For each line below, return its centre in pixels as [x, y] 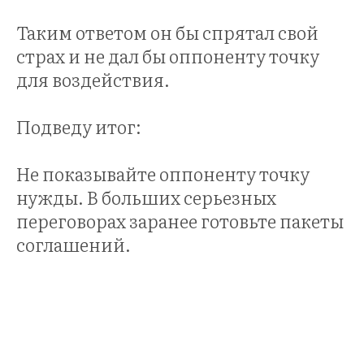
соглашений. [74, 244]
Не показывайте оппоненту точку [163, 173]
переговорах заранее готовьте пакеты [180, 220]
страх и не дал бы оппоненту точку [168, 55]
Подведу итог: [79, 126]
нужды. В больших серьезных [146, 197]
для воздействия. [93, 79]
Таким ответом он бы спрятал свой [167, 32]
